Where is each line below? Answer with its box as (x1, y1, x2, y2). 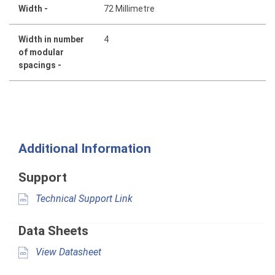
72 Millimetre (104, 4, 155, 14)
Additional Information (18, 141, 151, 157)
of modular (18, 47, 64, 58)
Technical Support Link (33, 192, 133, 204)
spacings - (18, 60, 61, 71)
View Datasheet (33, 246, 101, 258)
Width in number (18, 34, 84, 45)
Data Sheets (18, 223, 88, 239)
